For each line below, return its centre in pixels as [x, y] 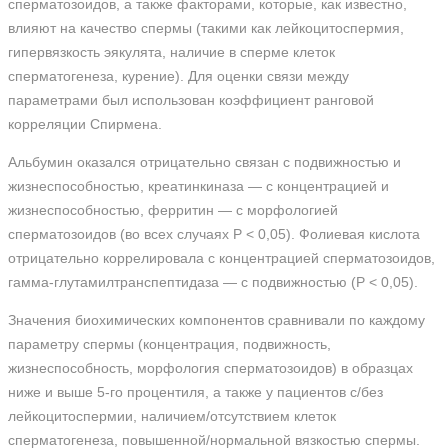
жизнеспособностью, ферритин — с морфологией [173, 210]
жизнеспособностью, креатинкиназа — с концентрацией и [198, 186]
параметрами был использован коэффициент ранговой [191, 100]
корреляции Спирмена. [85, 124]
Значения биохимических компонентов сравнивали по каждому [216, 320]
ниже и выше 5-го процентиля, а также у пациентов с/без [195, 392]
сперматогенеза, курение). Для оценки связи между [178, 76]
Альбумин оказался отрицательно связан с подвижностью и [204, 162]
